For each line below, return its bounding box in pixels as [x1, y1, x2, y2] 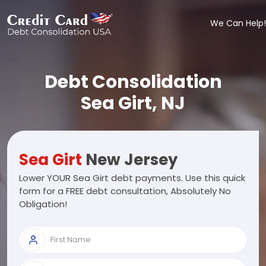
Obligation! [19, 198, 67, 210]
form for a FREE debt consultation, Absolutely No [19, 185, 231, 197]
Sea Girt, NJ [81, 91, 185, 116]
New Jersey [82, 149, 178, 170]
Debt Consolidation [44, 69, 222, 94]
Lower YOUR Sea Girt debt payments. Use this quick [19, 172, 245, 184]
